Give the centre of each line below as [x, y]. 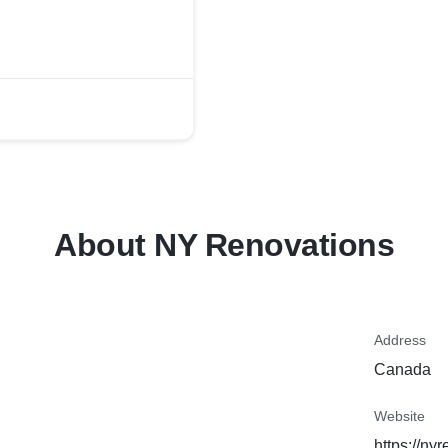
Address [400, 340]
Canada [402, 369]
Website [399, 416]
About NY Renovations [224, 245]
